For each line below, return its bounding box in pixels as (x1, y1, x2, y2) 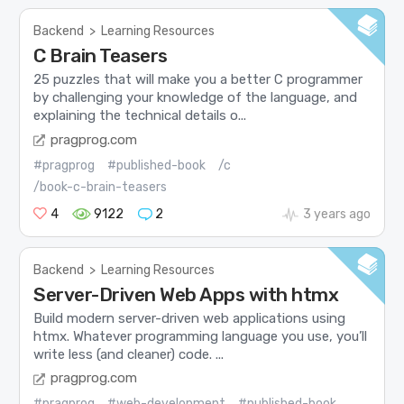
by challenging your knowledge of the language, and (33, 89, 358, 106)
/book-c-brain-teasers (33, 179, 168, 195)
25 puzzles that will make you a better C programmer (33, 71, 363, 88)
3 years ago (302, 206, 371, 222)
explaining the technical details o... (33, 107, 247, 124)
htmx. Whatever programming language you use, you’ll (33, 327, 368, 344)
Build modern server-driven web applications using (33, 309, 346, 326)
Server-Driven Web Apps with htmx (33, 282, 339, 306)
